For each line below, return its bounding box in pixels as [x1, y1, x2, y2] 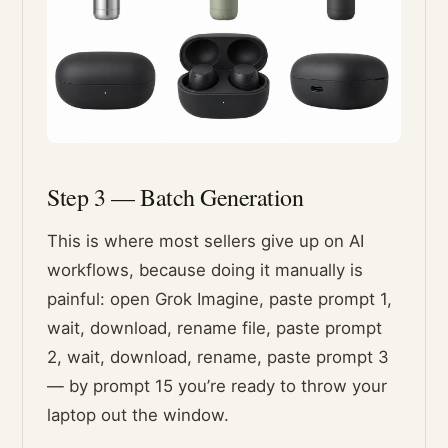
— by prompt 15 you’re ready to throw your [47, 376, 388, 397]
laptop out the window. [47, 405, 230, 426]
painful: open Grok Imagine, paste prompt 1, [47, 289, 393, 310]
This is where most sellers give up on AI [47, 231, 365, 252]
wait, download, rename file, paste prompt [47, 318, 383, 339]
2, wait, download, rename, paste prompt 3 [47, 347, 390, 368]
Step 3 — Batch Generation [47, 181, 304, 214]
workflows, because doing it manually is [47, 260, 364, 281]
